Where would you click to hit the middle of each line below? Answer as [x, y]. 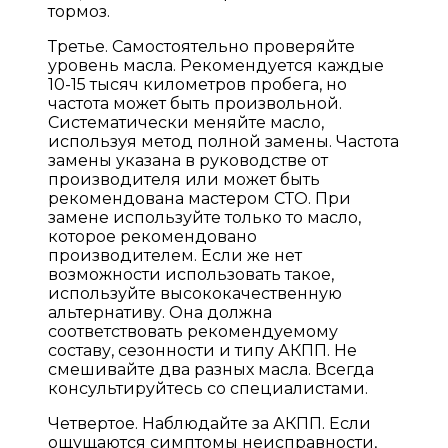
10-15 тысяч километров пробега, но [197, 84]
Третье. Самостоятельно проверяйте [201, 46]
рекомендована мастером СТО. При [199, 198]
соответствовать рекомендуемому [193, 331]
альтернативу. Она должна [160, 312]
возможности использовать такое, [191, 274]
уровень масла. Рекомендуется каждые [216, 65]
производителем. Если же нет [175, 255]
